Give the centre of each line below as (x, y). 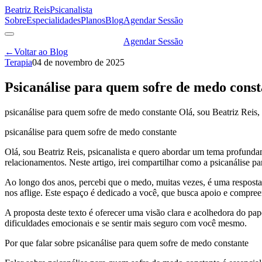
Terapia (18, 62)
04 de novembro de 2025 (78, 62)
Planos (93, 20)
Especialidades (54, 20)
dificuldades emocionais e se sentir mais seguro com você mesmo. (126, 223)
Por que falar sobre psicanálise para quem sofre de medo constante (127, 243)
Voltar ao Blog (41, 52)
